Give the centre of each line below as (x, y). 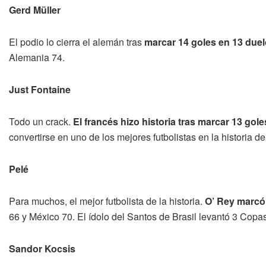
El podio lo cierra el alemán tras (77, 42)
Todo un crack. (40, 121)
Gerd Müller (35, 9)
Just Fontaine (40, 89)
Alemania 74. (37, 57)
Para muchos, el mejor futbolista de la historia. (107, 201)
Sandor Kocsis (42, 248)
